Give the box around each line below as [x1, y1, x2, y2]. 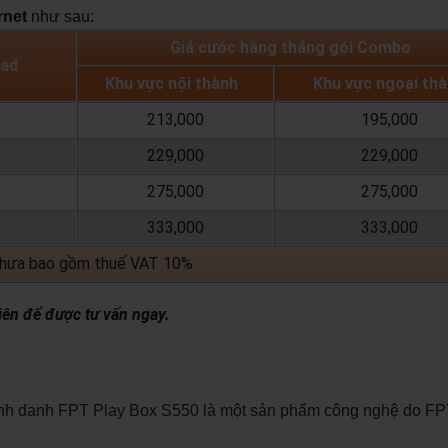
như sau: [26, 7, 94, 25]
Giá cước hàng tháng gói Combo [170, 37, 412, 57]
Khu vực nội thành [104, 73, 238, 93]
